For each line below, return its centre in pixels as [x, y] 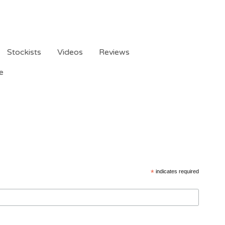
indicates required [176, 171]
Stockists [24, 52]
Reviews [114, 52]
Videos [70, 52]
